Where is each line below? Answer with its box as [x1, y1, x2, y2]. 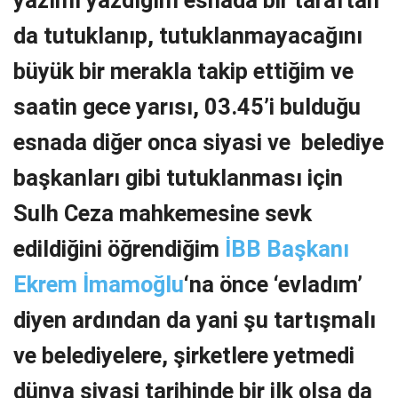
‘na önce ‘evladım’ [184, 271, 362, 298]
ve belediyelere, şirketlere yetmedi [13, 342, 354, 370]
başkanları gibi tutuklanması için [13, 164, 343, 192]
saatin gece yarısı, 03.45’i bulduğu [13, 93, 361, 121]
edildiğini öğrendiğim [13, 235, 225, 263]
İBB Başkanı [225, 235, 349, 263]
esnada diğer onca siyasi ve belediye [13, 129, 384, 156]
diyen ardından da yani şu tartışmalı [13, 306, 376, 334]
